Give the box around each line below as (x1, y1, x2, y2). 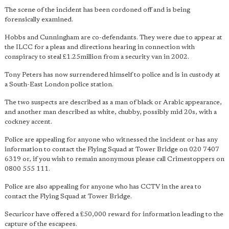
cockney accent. (5, 119, 52, 125)
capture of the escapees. (5, 221, 77, 227)
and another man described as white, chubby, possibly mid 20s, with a (5, 109, 217, 116)
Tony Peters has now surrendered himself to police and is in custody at (5, 72, 220, 78)
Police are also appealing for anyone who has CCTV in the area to (5, 184, 201, 190)
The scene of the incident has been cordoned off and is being (5, 7, 190, 13)
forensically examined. (5, 16, 73, 23)
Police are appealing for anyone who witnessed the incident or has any (5, 136, 218, 143)
